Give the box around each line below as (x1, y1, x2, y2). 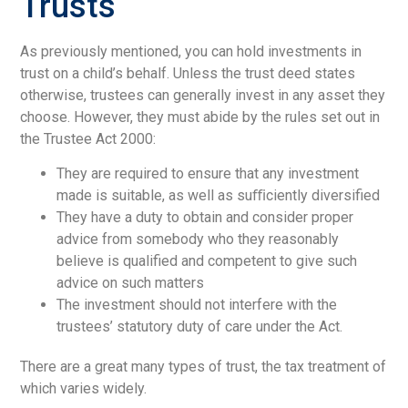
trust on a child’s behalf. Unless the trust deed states (20, 64, 356, 82)
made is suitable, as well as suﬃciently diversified (56, 187, 381, 205)
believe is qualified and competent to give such (56, 252, 358, 270)
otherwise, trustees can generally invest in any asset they (20, 86, 386, 104)
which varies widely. (20, 380, 148, 398)
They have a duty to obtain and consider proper (56, 209, 354, 227)
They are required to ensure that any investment (56, 165, 360, 183)
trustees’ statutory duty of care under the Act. (56, 318, 343, 336)
